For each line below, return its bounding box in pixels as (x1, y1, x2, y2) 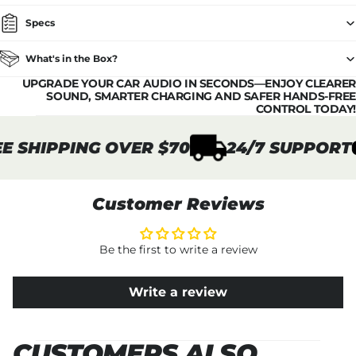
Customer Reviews (91, 194, 265, 215)
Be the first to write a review (99, 242, 257, 257)
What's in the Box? (25, 52, 118, 65)
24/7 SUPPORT (215, 138, 341, 158)
